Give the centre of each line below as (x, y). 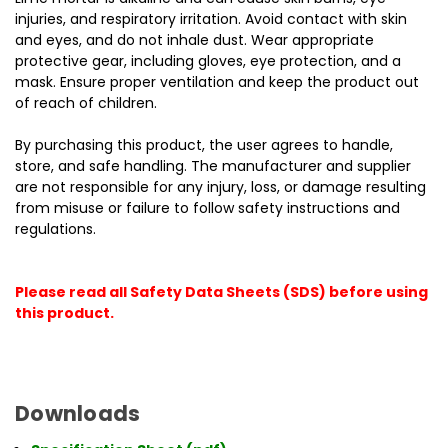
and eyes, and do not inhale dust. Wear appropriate (194, 40)
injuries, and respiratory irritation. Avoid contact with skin (211, 19)
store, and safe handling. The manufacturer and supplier (213, 166)
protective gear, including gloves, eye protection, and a (208, 61)
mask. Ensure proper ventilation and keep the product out (217, 82)
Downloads (78, 413)
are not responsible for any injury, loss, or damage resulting (220, 187)
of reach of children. (86, 103)
